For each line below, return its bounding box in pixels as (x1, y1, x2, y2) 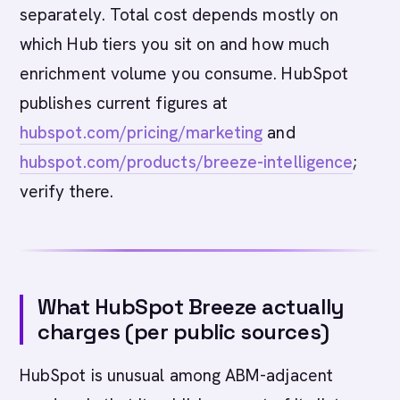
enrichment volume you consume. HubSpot (20, 62, 349, 85)
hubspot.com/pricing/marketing (20, 121, 263, 144)
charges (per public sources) (37, 318, 329, 346)
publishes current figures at (20, 92, 229, 114)
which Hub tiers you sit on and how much (20, 33, 330, 55)
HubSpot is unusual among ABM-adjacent (20, 364, 333, 387)
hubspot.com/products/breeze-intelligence (20, 151, 354, 173)
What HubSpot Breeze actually (37, 293, 344, 321)
